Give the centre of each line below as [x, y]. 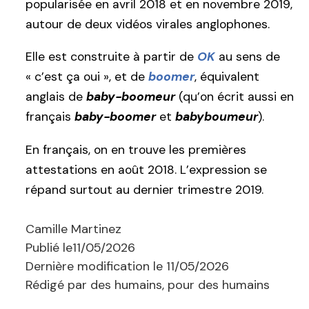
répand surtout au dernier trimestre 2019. [144, 189]
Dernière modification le [96, 266]
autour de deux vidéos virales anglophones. [148, 24]
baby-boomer [115, 117]
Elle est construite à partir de [111, 57]
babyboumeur [217, 117]
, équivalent [227, 77]
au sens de [248, 57]
